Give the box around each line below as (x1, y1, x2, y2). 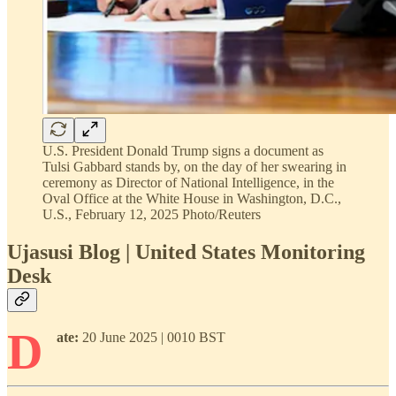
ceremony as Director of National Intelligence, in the (42, 174, 334, 190)
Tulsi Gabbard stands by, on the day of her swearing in (42, 158, 346, 174)
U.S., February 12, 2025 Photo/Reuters (42, 206, 261, 222)
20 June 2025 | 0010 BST (79, 329, 225, 345)
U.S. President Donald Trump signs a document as (42, 142, 324, 158)
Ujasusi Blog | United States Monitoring (7, 240, 365, 263)
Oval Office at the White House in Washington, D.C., (42, 190, 341, 206)
